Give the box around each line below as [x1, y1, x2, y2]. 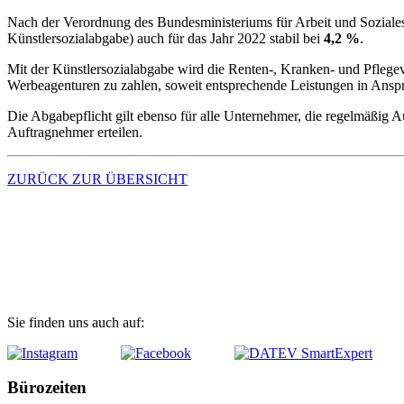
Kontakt [7, 204, 69, 224]
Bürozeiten [7, 378, 87, 398]
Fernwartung [7, 278, 106, 298]
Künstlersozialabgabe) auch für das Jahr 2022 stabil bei [7, 30, 324, 46]
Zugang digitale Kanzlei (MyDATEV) [7, 241, 286, 261]
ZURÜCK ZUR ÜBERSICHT [7, 170, 188, 187]
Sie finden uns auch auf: [7, 314, 144, 330]
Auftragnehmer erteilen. [7, 124, 142, 140]
